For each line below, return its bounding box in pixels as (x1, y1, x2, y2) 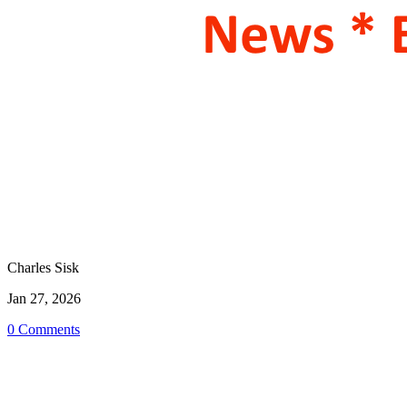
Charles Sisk (7, 260, 79, 275)
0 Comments (7, 322, 80, 337)
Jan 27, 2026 (7, 291, 81, 306)
